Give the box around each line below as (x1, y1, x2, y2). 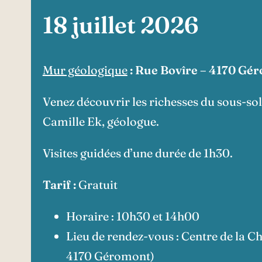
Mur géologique (42, 62, 127, 77)
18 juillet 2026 (42, 10, 198, 39)
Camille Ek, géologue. (42, 113, 159, 129)
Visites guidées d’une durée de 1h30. (42, 145, 233, 160)
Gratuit (75, 177, 118, 192)
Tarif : (42, 177, 76, 192)
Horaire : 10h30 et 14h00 (65, 208, 199, 223)
